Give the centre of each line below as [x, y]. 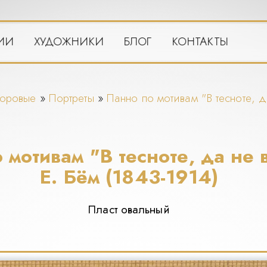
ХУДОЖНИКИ [69, 42]
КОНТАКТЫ [200, 42]
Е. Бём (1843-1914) [129, 176]
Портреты [71, 98]
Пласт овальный [129, 210]
